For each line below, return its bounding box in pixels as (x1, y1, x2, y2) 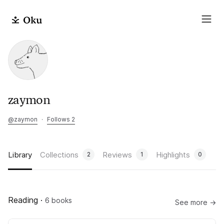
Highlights (156, 149, 190, 159)
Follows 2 (47, 115, 75, 123)
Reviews (102, 149, 132, 159)
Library (8, 149, 32, 159)
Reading (8, 195, 38, 205)
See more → (175, 198, 216, 206)
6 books (45, 196, 72, 204)
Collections (40, 149, 78, 159)
